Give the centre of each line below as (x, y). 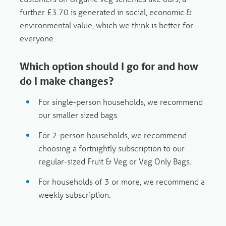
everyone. (37, 38)
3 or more (122, 182)
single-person (78, 102)
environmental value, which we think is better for (106, 25)
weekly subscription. (75, 195)
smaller (66, 115)
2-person (70, 135)
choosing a (59, 148)
